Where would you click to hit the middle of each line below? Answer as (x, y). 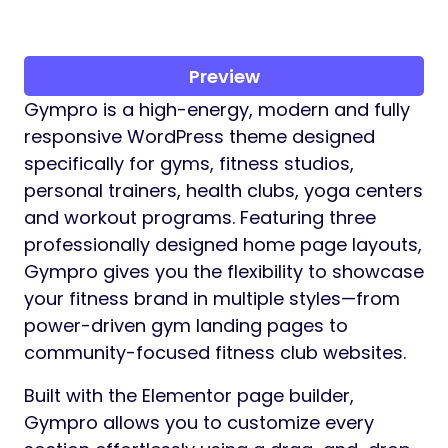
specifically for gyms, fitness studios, (189, 164)
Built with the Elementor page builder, (189, 396)
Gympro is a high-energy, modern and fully (217, 110)
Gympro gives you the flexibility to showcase (224, 272)
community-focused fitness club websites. (215, 353)
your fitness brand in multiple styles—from (212, 299)
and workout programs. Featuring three (200, 218)
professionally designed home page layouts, (223, 245)
